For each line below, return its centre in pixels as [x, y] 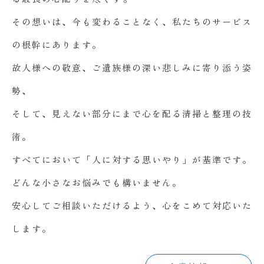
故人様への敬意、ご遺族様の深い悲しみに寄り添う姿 [132, 67]
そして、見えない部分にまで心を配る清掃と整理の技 [132, 113]
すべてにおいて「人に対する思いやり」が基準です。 [132, 159]
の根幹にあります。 [57, 44]
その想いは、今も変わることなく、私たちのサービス [132, 22]
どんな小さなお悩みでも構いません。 [97, 182]
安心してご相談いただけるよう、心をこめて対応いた [132, 205]
